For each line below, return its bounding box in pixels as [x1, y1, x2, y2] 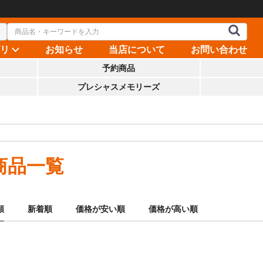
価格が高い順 [148, 204, 198, 214]
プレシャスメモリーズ [77, 82, 160, 92]
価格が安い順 [75, 204, 125, 214]
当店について [108, 43, 165, 55]
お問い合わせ [190, 43, 247, 55]
